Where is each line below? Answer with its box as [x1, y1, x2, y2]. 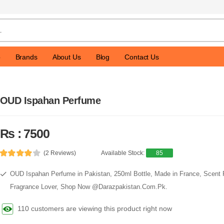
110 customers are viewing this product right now [17, 204, 172, 212]
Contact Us [124, 52, 159, 61]
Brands [15, 52, 37, 61]
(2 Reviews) [43, 149, 76, 156]
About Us [52, 52, 81, 61]
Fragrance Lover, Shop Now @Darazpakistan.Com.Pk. [9, 183, 167, 190]
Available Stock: [101, 149, 146, 156]
